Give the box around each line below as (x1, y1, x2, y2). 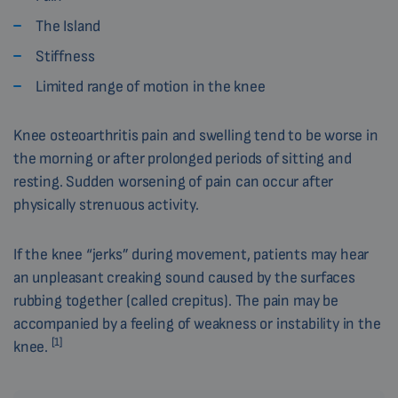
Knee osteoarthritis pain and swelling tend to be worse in (13, 126, 378, 145)
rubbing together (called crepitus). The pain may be (13, 291, 338, 310)
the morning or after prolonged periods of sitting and (13, 149, 352, 168)
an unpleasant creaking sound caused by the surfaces (13, 268, 355, 287)
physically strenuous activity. (13, 195, 199, 214)
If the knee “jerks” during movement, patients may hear (13, 245, 370, 264)
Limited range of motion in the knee (36, 77, 266, 96)
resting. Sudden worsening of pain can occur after (13, 172, 334, 191)
